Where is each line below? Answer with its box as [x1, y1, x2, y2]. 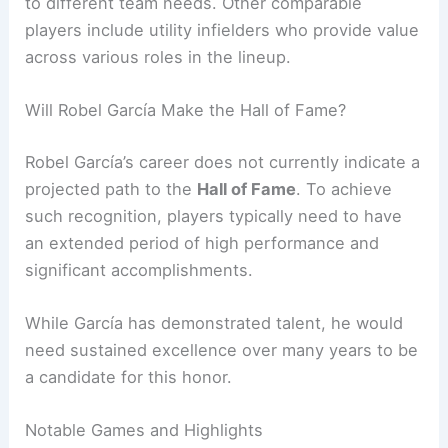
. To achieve [296, 178, 393, 199]
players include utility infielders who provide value [25, 19, 420, 40]
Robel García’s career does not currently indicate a [25, 151, 421, 172]
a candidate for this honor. [25, 366, 233, 387]
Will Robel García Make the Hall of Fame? [25, 100, 347, 121]
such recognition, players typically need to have [25, 205, 403, 226]
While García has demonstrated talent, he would [25, 312, 404, 333]
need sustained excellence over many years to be [25, 339, 419, 360]
